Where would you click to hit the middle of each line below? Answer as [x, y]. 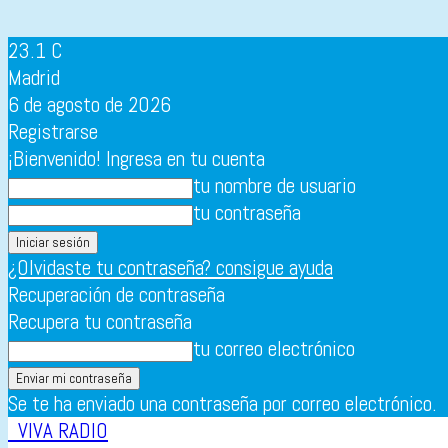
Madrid [34, 77]
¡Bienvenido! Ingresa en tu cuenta [136, 158]
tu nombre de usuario [274, 185]
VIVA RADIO [63, 430]
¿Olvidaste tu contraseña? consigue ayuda [170, 267]
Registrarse [53, 131]
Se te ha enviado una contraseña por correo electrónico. [222, 403]
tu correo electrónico [274, 348]
